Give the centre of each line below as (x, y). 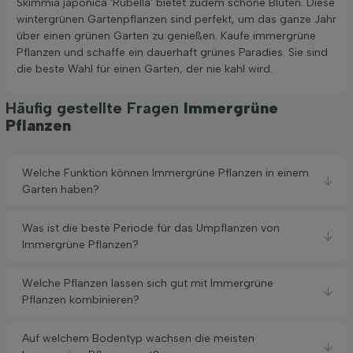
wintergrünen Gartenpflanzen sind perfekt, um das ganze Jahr (176, 20)
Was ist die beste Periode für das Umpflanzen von (151, 228)
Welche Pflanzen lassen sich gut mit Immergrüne (148, 283)
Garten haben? (61, 189)
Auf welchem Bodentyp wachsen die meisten (138, 338)
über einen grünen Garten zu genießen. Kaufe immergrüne (166, 36)
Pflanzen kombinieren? (81, 299)
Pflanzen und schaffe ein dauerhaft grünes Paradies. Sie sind (172, 53)
